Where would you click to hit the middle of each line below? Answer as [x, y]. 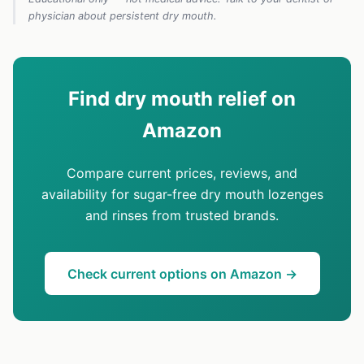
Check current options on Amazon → [182, 273]
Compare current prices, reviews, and [182, 173]
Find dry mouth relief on [182, 99]
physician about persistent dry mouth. [123, 16]
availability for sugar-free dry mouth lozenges [182, 195]
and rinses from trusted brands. [182, 216]
